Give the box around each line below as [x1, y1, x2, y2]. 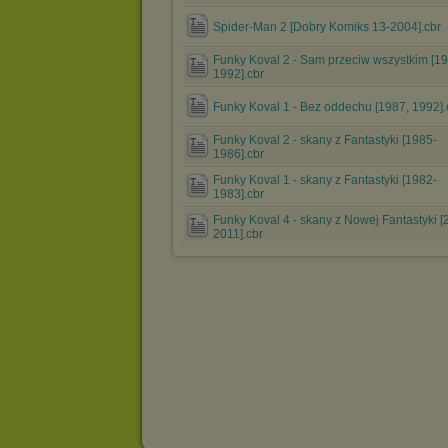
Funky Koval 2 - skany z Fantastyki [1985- [213, 133, 437, 147]
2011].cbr [213, 227, 263, 241]
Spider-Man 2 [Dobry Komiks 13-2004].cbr [213, 20, 441, 34]
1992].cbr [213, 67, 264, 81]
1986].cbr [213, 147, 264, 161]
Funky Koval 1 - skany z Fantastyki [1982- [213, 173, 437, 187]
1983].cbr [213, 187, 264, 201]
